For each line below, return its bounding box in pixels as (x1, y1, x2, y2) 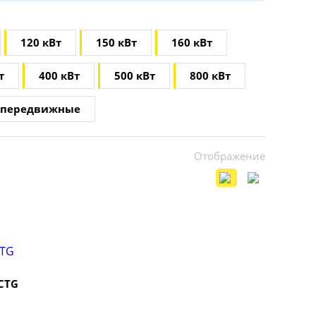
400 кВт (39, 68, 80, 83)
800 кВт (190, 68, 231, 83)
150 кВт (96, 35, 137, 49)
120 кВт (20, 35, 61, 49)
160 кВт (171, 35, 212, 49)
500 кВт (114, 68, 155, 83)
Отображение (194, 149, 265, 163)
